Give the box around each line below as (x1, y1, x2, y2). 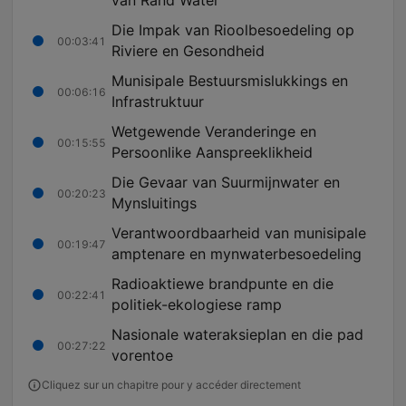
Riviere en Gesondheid (111, 42, 265, 61)
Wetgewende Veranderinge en (111, 122, 316, 141)
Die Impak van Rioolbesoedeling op (111, 21, 354, 40)
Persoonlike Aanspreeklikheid (111, 143, 313, 162)
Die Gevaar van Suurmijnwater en (111, 173, 340, 192)
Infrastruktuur (111, 92, 204, 111)
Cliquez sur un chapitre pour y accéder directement (42, 378, 301, 392)
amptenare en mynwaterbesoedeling (111, 245, 362, 264)
